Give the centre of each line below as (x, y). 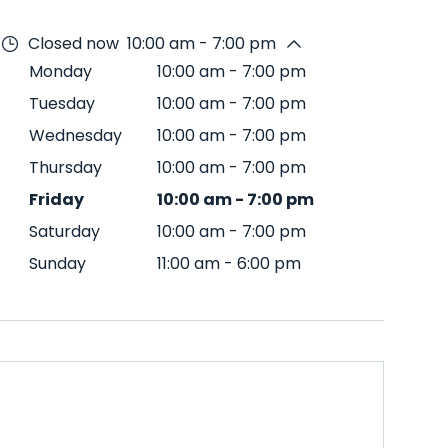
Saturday (64, 231)
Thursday (65, 167)
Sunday (57, 263)
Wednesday (75, 135)
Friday (56, 199)
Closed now (73, 43)
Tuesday (62, 103)
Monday (60, 71)
